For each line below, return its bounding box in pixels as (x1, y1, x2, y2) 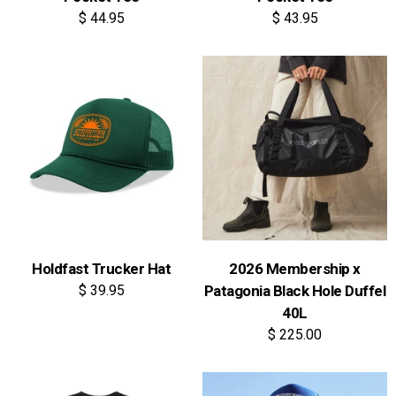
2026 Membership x (229, 260, 361, 278)
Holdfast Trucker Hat (32, 260, 171, 278)
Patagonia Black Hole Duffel (203, 282, 386, 300)
